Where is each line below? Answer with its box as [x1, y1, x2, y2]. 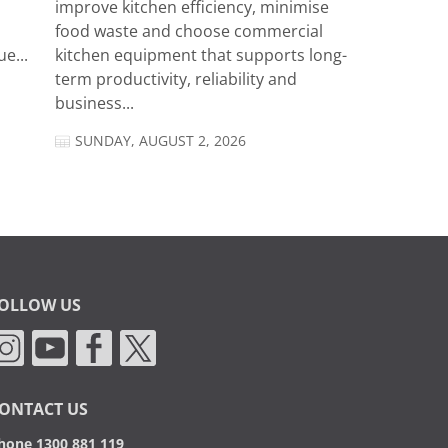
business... [54, 95, 134, 113]
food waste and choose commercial [54, 23, 323, 41]
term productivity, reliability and [54, 71, 297, 89]
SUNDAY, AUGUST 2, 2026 [74, 133, 246, 150]
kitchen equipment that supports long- [54, 47, 347, 65]
